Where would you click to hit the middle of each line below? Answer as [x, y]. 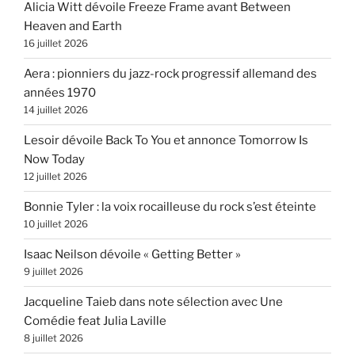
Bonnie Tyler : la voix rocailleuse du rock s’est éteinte [170, 207]
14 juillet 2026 [56, 110]
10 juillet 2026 [56, 224]
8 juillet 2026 [53, 338]
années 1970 [60, 93]
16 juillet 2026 [56, 44]
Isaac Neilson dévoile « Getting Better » [132, 255]
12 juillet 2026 [55, 177]
